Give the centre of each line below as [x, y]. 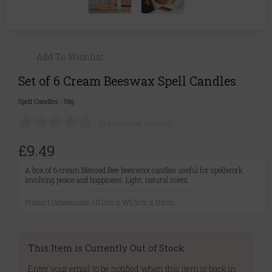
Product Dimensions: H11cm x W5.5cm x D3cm [99, 202]
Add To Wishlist [70, 57]
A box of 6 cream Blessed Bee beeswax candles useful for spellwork [134, 170]
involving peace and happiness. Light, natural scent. [107, 180]
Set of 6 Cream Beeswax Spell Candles [127, 80]
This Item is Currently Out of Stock [106, 248]
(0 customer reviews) [137, 124]
